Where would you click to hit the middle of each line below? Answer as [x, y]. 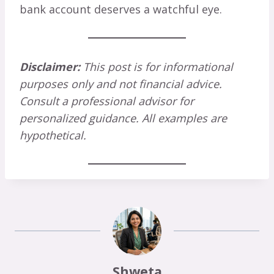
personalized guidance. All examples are [123, 118]
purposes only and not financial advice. [121, 83]
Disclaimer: [50, 66]
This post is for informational [157, 66]
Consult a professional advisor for [107, 101]
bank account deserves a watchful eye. [121, 9]
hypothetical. [53, 135]
